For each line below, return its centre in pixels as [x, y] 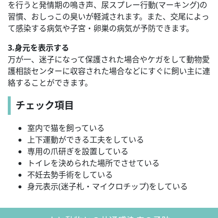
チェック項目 [45, 106]
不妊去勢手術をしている [70, 175]
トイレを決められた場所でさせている [93, 163]
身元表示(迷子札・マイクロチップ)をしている [108, 187]
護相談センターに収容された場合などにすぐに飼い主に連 [109, 71]
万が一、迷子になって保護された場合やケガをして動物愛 [109, 60]
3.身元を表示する [38, 48]
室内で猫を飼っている [66, 128]
